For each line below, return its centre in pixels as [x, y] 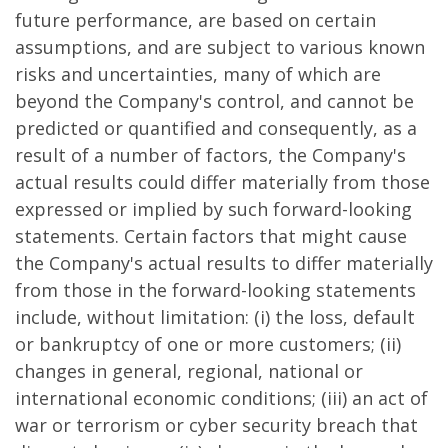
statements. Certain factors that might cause [211, 236]
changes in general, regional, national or [189, 371]
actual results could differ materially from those [222, 182]
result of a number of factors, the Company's [210, 155]
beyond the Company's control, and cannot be [214, 101]
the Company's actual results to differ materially [224, 263]
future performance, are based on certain [195, 20]
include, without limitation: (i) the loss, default [215, 317]
